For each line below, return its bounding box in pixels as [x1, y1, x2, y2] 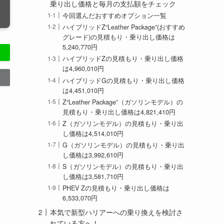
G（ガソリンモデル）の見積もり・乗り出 [62, 140, 185, 149]
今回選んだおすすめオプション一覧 [62, 11, 167, 20]
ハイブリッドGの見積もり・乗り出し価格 [62, 75, 185, 85]
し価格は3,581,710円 [62, 172, 124, 181]
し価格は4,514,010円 [62, 128, 124, 138]
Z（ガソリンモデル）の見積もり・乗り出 [62, 118, 184, 128]
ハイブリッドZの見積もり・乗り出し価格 [62, 54, 184, 63]
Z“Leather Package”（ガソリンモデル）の [62, 97, 183, 106]
